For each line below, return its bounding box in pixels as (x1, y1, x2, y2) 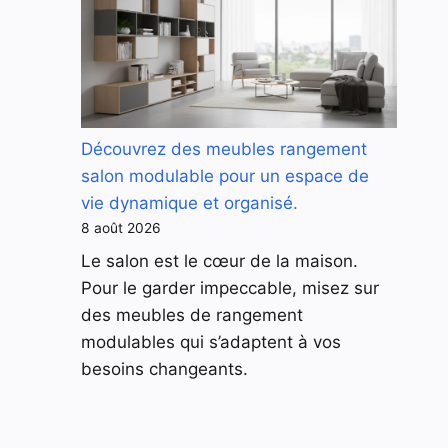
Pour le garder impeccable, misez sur (81, 277, 379, 298)
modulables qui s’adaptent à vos (81, 331, 341, 352)
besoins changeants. (81, 358, 248, 379)
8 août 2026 (81, 220, 161, 237)
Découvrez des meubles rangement (81, 139, 367, 160)
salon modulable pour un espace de (81, 166, 369, 187)
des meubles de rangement (81, 304, 303, 325)
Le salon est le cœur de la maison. (81, 250, 358, 271)
